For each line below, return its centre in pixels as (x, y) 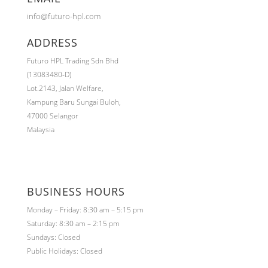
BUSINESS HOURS (76, 192)
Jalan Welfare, (81, 89)
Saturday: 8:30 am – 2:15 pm (73, 224)
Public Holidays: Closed (64, 251)
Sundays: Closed (53, 237)
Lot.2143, (43, 89)
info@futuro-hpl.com (63, 16)
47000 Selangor (52, 116)
